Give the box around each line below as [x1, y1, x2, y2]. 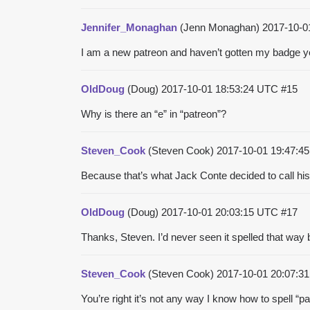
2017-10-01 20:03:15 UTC [161, 206, 281, 218]
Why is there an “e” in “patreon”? [81, 107, 226, 120]
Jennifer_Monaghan [81, 21, 177, 33]
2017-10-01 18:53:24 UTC [161, 82, 281, 95]
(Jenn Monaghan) [177, 21, 262, 33]
